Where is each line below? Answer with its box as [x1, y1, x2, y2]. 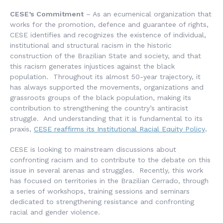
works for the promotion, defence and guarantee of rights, [10, 20, 209, 28]
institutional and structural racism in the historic [10, 41, 172, 49]
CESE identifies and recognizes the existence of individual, [10, 31, 206, 39]
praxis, [10, 125, 34, 133]
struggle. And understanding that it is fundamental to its [10, 114, 203, 122]
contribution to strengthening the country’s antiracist [10, 104, 188, 112]
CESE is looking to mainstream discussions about [10, 145, 176, 153]
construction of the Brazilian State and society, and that [10, 52, 201, 60]
